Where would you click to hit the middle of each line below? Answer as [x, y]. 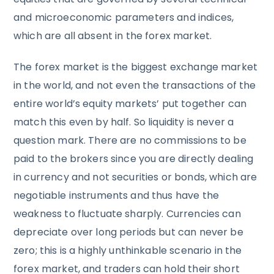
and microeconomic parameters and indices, [124, 17]
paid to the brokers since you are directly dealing [134, 158]
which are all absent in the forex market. [113, 35]
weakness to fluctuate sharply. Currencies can [127, 213]
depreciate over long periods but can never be [128, 232]
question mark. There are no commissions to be [130, 140]
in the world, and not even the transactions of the [135, 85]
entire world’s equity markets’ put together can [130, 103]
